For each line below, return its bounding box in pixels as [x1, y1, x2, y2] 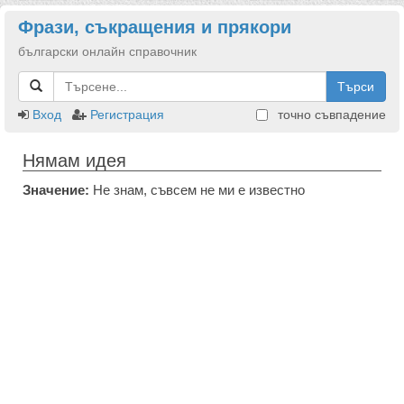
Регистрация [90, 107, 164, 122]
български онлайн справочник [18, 44, 197, 59]
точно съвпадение [274, 107, 386, 122]
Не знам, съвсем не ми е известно [89, 182, 305, 197]
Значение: [23, 182, 89, 197]
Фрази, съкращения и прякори [18, 17, 291, 37]
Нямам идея [23, 151, 126, 170]
